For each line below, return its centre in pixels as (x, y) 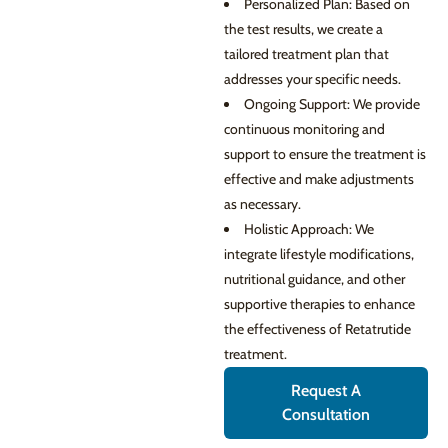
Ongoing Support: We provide (332, 104)
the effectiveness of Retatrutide (317, 329)
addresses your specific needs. (312, 79)
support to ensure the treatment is (325, 154)
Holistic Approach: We (309, 229)
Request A (326, 390)
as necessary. (262, 204)
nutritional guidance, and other (314, 279)
